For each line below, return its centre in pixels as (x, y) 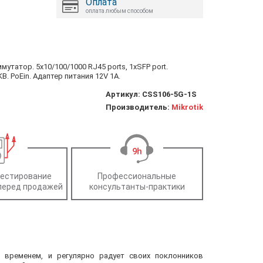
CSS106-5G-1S (169, 94)
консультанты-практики (137, 186)
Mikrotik (187, 107)
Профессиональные (137, 176)
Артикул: (124, 94)
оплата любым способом (119, 11)
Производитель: (139, 107)
